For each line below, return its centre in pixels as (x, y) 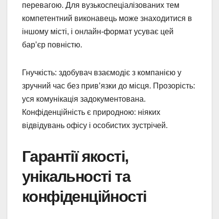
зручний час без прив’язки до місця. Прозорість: (109, 86)
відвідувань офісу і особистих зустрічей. (95, 126)
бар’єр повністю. (52, 45)
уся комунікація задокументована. (84, 99)
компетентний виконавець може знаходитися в (107, 19)
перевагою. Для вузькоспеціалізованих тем (101, 5)
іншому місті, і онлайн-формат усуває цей (98, 32)
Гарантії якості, (75, 157)
